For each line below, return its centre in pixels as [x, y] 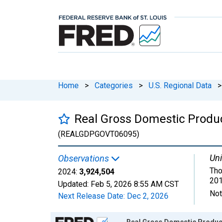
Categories [114, 85]
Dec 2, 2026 [148, 196]
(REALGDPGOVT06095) [99, 134]
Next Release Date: [92, 196]
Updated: [74, 184]
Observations [84, 158]
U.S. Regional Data [180, 85]
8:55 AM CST [156, 184]
